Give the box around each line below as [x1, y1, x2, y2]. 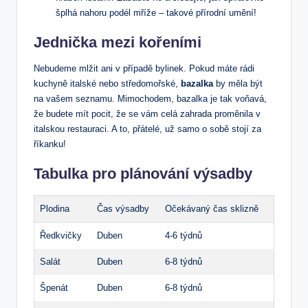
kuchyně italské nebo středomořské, [34, 78, 181, 89]
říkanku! [34, 139, 66, 150]
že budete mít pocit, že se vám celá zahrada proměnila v [34, 109, 261, 120]
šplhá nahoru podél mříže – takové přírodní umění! [56, 8, 256, 19]
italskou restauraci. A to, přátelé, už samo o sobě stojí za [34, 124, 261, 135]
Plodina [40, 203, 69, 214]
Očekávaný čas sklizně [165, 203, 258, 214]
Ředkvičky [40, 230, 82, 241]
